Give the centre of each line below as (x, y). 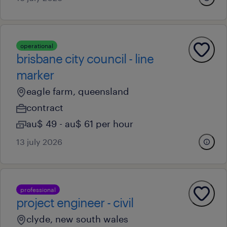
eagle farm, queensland (78, 91)
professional (38, 190)
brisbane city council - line (85, 59)
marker (35, 75)
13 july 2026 (39, 142)
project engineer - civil (75, 202)
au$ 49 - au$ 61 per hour (80, 124)
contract (45, 107)
